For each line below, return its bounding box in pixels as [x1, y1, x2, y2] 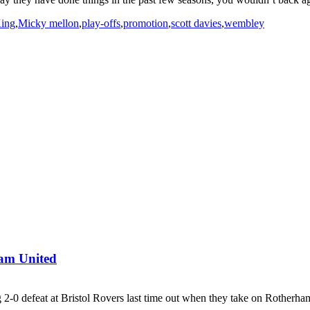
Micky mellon [18, 17, 79, 29]
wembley [224, 17, 264, 29]
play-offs [82, 17, 120, 29]
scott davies [171, 17, 221, 29]
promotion [123, 17, 168, 29]
